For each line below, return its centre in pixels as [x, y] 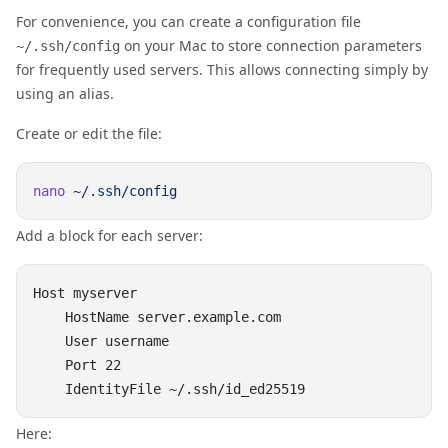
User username [101, 341]
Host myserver [85, 293]
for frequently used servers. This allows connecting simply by [222, 69]
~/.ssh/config [68, 46]
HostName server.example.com [157, 317]
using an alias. [65, 93]
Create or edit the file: [89, 133]
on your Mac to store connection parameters [271, 45]
